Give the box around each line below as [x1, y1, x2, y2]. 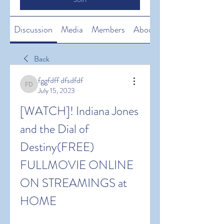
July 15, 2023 [38, 85, 75, 95]
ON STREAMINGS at [20, 174, 127, 191]
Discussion [14, 23, 53, 36]
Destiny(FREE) [20, 138, 94, 155]
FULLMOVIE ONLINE [20, 156, 133, 173]
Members [91, 23, 125, 36]
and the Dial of [20, 120, 89, 137]
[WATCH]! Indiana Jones [20, 102, 138, 119]
